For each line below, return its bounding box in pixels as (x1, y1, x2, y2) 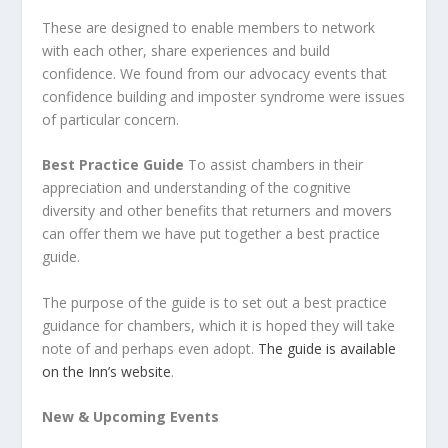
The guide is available (258, 338, 397, 358)
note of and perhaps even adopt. (42, 338, 259, 358)
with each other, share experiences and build (42, 40, 331, 60)
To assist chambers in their (188, 155, 364, 175)
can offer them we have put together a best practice (42, 224, 381, 244)
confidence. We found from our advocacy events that (42, 63, 388, 83)
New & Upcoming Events (42, 407, 224, 427)
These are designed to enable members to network (42, 17, 376, 37)
